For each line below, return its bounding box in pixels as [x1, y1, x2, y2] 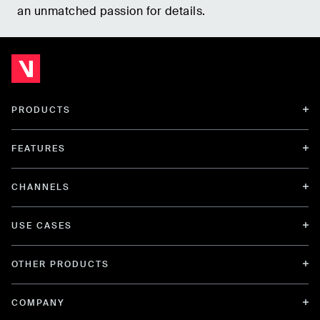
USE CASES [11, 219, 72, 231]
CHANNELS [11, 181, 70, 193]
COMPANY [11, 296, 65, 309]
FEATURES [11, 142, 66, 154]
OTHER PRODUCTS [11, 258, 109, 270]
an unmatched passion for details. [17, 3, 206, 19]
